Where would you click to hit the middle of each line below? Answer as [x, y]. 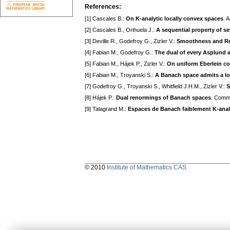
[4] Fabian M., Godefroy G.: [120, 53]
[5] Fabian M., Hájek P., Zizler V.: [126, 64]
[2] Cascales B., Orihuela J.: [120, 30]
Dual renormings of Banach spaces [164, 98]
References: [103, 7]
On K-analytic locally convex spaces [175, 19]
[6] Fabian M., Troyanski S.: [120, 75]
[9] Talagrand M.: [106, 109]
